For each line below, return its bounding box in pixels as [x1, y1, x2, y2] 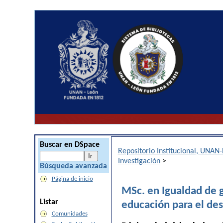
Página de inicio [51, 176, 93, 182]
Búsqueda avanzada [39, 162, 107, 170]
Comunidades [51, 211, 88, 217]
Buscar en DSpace [39, 141, 100, 149]
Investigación [117, 157, 160, 165]
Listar [39, 198, 58, 206]
